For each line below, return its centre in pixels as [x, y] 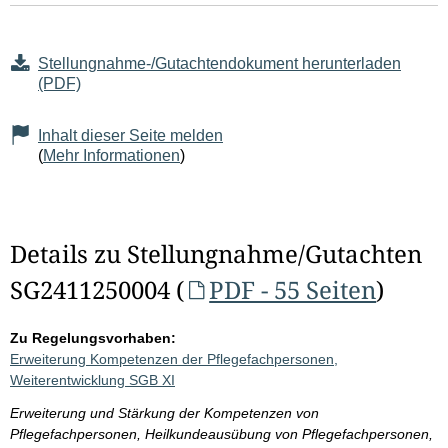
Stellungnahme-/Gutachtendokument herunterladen [219, 64]
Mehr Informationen [111, 156]
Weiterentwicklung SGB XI [92, 380]
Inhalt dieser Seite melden [130, 136]
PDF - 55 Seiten [293, 290]
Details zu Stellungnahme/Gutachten [216, 254]
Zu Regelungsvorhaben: [93, 338]
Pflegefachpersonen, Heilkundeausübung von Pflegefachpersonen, [221, 434]
